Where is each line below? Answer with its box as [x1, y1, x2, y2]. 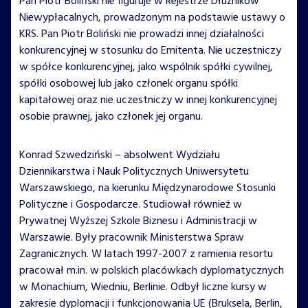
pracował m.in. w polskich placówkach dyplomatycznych [19, 261, 284, 280]
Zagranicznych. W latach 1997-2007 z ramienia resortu [19, 245, 273, 263]
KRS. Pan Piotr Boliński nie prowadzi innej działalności [19, 25, 264, 43]
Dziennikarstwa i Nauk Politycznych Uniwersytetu [19, 162, 249, 181]
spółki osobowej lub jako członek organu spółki [19, 74, 238, 93]
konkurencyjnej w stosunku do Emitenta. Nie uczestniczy [19, 41, 281, 60]
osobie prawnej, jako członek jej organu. [19, 107, 203, 126]
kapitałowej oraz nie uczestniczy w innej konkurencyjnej [19, 91, 277, 109]
